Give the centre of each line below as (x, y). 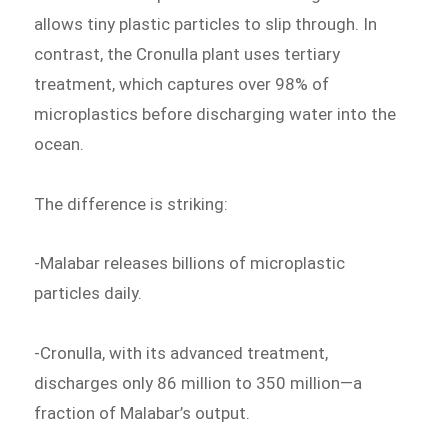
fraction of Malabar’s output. (142, 413)
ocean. (59, 143)
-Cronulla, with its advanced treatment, (181, 353)
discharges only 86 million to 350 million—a (198, 383)
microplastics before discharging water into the (215, 113)
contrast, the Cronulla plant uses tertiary (187, 53)
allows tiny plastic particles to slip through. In (206, 23)
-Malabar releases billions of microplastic (190, 263)
